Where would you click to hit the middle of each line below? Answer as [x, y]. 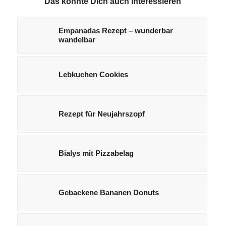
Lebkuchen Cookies [93, 75]
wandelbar [77, 40]
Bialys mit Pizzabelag [96, 153]
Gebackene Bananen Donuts [108, 193]
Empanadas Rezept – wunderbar [116, 31]
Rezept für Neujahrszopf [101, 114]
